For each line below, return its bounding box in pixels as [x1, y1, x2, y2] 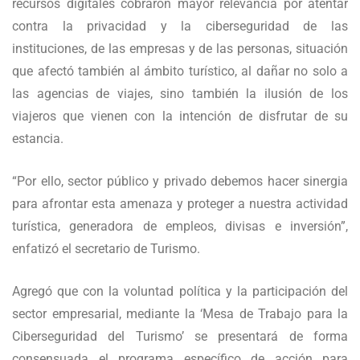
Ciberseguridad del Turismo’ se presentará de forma [12, 329, 348, 345]
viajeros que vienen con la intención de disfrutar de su [12, 108, 348, 125]
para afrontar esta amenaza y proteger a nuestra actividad [12, 196, 348, 212]
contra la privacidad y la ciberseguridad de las [12, 18, 348, 35]
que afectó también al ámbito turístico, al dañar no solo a [12, 63, 348, 80]
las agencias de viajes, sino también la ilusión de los [12, 86, 348, 102]
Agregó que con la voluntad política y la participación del [12, 284, 348, 300]
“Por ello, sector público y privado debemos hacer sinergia [12, 174, 348, 190]
